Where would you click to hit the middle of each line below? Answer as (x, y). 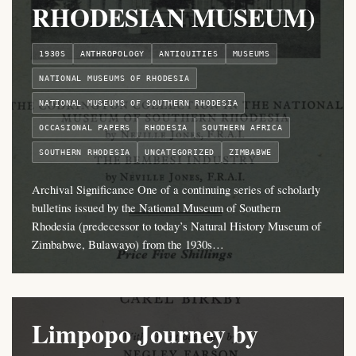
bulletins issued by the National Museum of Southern (156, 208)
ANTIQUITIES (189, 54)
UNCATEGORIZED (180, 153)
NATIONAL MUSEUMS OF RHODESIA (114, 79)
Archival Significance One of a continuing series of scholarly (176, 190)
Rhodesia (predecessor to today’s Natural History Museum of (176, 226)
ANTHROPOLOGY (112, 54)
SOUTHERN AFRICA (242, 128)
